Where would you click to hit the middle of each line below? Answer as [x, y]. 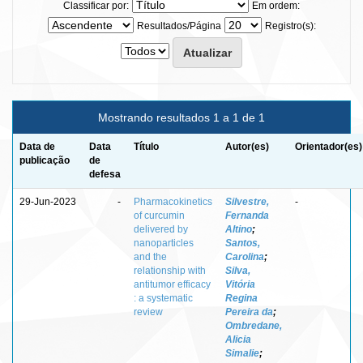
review [148, 312]
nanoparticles [164, 243]
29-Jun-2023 [48, 201]
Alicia [238, 339]
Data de [37, 146]
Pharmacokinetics [173, 201]
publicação [45, 160]
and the [150, 256]
